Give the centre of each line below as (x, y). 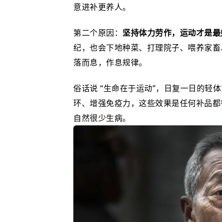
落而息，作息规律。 (110, 62)
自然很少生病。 (102, 118)
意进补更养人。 (102, 7)
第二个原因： (98, 33)
